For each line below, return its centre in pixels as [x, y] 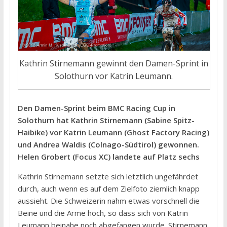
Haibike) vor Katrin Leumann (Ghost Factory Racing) [113, 132]
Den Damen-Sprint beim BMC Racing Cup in [96, 108]
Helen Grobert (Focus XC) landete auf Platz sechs [108, 156]
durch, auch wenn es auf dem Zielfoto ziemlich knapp [108, 188]
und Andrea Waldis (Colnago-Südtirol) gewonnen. [108, 144]
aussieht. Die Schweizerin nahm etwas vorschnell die [108, 200]
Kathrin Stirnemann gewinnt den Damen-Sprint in [114, 63]
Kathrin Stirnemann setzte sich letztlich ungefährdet [108, 176]
